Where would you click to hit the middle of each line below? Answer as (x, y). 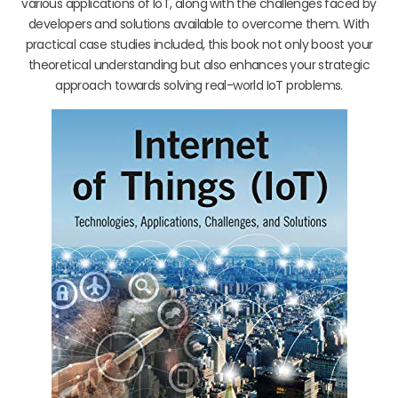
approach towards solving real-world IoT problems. (199, 85)
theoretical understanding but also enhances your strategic (199, 64)
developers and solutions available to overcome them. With (199, 24)
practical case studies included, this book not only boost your (199, 44)
